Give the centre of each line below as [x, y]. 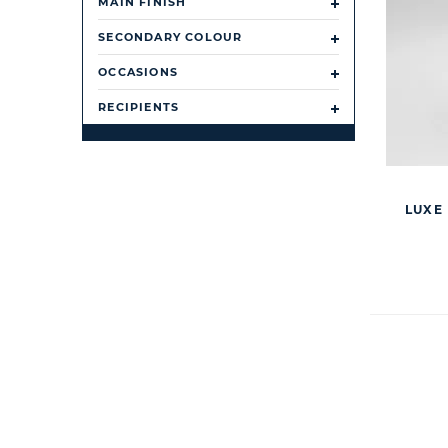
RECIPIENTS [139, 107]
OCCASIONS [138, 72]
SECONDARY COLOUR [170, 37]
